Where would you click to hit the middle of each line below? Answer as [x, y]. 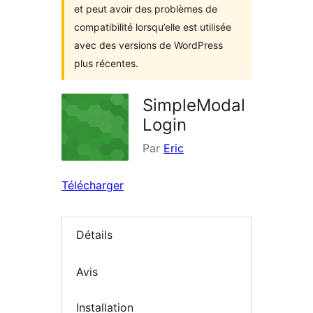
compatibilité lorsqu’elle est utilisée [153, 27]
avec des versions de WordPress [148, 45]
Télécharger [93, 185]
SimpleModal [194, 105]
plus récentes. [106, 63]
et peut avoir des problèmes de [146, 9]
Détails [94, 235]
